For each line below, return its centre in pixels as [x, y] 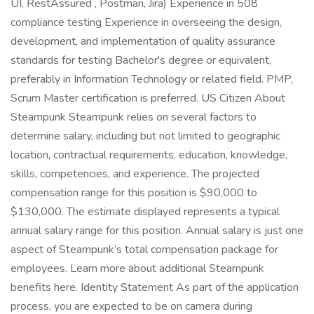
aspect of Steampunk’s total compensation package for [144, 250]
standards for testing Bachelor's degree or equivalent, [141, 60]
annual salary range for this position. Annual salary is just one [157, 231]
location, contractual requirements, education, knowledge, [149, 155]
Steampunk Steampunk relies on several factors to [134, 117]
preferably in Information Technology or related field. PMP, [152, 79]
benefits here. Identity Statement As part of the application [155, 287]
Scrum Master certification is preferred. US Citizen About [148, 98]
